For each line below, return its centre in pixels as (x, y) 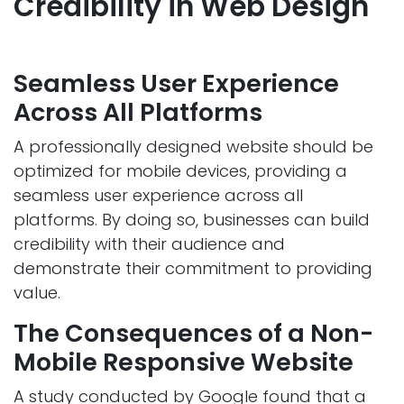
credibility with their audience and (149, 244)
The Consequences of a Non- (193, 334)
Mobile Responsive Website (184, 363)
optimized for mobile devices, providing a (180, 171)
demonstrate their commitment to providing (193, 269)
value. (37, 293)
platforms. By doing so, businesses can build (192, 220)
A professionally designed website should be (193, 147)
